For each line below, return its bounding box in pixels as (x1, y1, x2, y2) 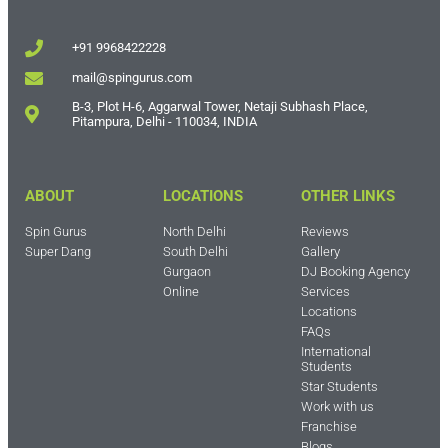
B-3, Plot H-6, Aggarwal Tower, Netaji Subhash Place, (71, 98, 368, 114)
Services (300, 283, 350, 299)
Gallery (300, 243, 340, 259)
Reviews (300, 223, 349, 239)
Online (162, 283, 199, 299)
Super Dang (25, 243, 91, 259)
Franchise (300, 418, 357, 434)
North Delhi (162, 223, 226, 239)
